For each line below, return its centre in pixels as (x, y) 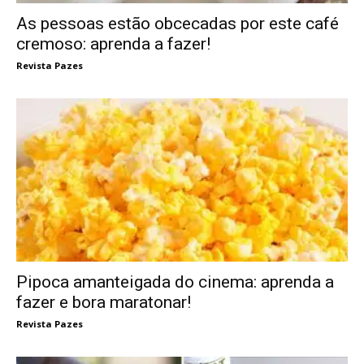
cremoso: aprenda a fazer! (113, 43)
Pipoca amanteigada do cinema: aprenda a (175, 282)
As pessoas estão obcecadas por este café (178, 23)
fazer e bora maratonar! (104, 303)
